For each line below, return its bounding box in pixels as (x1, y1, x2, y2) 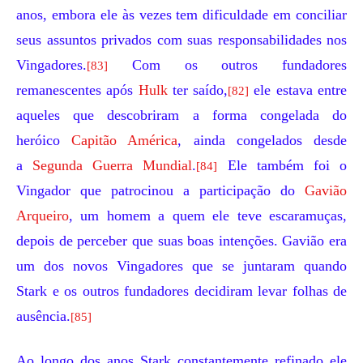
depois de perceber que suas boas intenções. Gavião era (16, 233, 347, 249)
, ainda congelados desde (177, 132, 348, 148)
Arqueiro (16, 207, 69, 224)
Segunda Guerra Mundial (32, 157, 193, 173)
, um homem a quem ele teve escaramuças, (69, 207, 347, 224)
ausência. (16, 308, 70, 324)
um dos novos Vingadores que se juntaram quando (16, 258, 347, 274)
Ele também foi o (217, 157, 348, 173)
